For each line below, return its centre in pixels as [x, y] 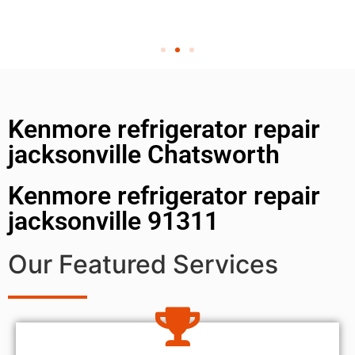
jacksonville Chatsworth [144, 154]
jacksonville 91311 [113, 221]
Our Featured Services [143, 264]
